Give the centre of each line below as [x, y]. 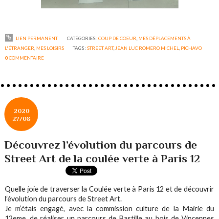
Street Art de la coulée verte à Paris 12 [102, 159]
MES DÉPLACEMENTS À [164, 38]
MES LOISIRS [50, 48]
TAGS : [80, 48]
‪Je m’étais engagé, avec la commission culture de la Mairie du [109, 209]
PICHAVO [192, 48]
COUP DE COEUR [117, 38]
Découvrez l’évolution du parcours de [101, 145]
